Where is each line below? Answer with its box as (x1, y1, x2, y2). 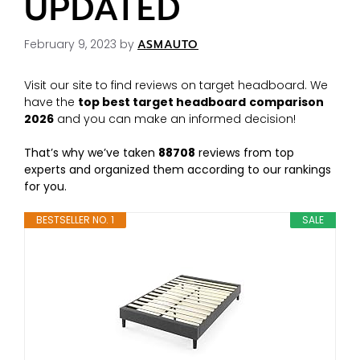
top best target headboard (78, 93, 246, 110)
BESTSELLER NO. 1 (36, 212, 114, 227)
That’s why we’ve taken (24, 144, 158, 161)
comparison (249, 93, 324, 110)
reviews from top (195, 144, 294, 161)
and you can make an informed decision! (54, 110, 296, 127)
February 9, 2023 (24, 35, 117, 52)
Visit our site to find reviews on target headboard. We (24, 76, 328, 93)
